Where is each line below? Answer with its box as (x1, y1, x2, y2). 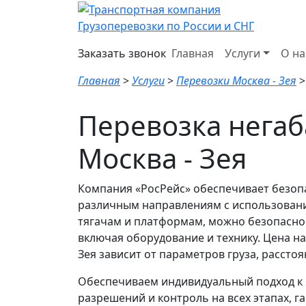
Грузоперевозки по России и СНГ (78, 18, 254, 33)
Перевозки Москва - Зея (176, 72, 296, 88)
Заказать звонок (78, 45, 166, 61)
